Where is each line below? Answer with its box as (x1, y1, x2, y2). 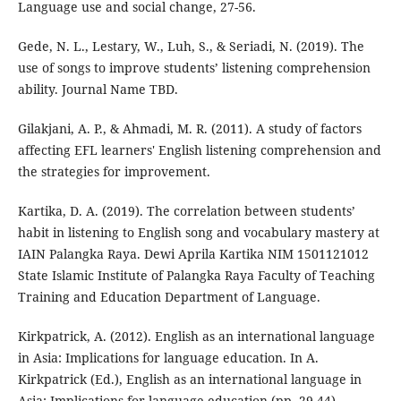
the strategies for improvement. (17, 163, 210, 181)
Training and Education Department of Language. (17, 288, 320, 306)
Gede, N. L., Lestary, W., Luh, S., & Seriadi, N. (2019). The (17, 38, 364, 55)
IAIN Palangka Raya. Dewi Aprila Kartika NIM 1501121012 (17, 245, 369, 263)
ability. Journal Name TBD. (17, 81, 178, 98)
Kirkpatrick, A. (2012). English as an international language (17, 328, 375, 346)
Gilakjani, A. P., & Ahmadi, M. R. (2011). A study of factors (17, 120, 362, 138)
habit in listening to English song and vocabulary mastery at (17, 224, 380, 242)
